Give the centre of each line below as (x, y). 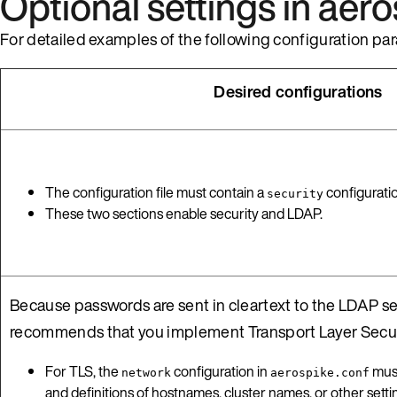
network (146, 372)
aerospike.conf (320, 372)
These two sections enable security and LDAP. (184, 213)
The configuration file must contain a (156, 192)
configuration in (221, 371)
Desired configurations (298, 91)
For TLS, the (83, 371)
